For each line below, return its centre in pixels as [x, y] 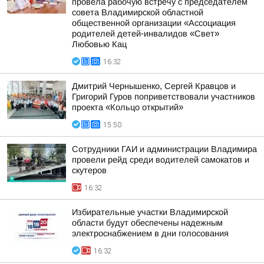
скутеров [89, 170]
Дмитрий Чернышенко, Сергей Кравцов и [154, 86]
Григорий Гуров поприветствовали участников [164, 97]
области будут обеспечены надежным [147, 223]
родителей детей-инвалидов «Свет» [146, 34]
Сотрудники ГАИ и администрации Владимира [164, 149]
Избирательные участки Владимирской [150, 212]
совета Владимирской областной [138, 12]
